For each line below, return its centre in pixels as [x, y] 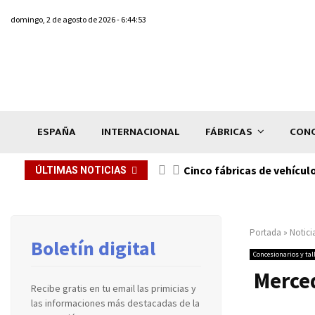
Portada [265, 232]
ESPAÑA [57, 131]
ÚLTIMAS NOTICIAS [81, 170]
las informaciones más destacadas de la [115, 303]
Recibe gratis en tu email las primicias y [114, 288]
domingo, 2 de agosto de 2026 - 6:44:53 [78, 19]
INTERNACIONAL [141, 131]
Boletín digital [93, 248]
